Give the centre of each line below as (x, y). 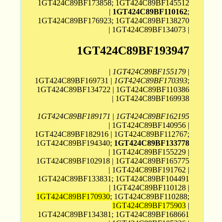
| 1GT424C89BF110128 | (149, 187)
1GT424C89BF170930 (73, 196)
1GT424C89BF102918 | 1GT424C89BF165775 (113, 161)
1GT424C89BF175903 (149, 205)
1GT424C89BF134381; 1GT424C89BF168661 (114, 214)
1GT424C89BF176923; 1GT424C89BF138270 (114, 20)
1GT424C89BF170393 (151, 80)
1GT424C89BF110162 (150, 11)
